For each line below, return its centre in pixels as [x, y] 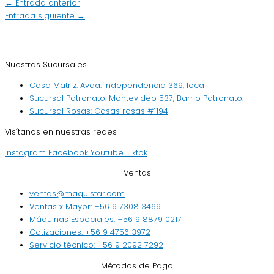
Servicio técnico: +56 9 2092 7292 [96, 245]
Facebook [68, 152]
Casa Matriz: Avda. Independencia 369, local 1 [120, 86]
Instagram [25, 152]
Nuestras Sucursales [46, 65]
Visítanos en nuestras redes [61, 131]
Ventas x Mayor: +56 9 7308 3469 [95, 207]
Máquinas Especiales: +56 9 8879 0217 [106, 220]
